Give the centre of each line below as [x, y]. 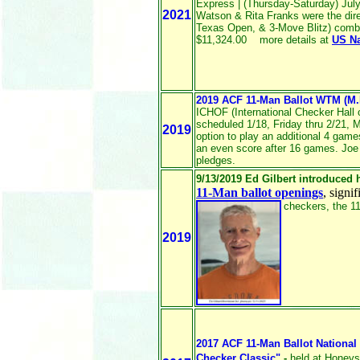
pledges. [216, 160]
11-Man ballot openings [260, 192]
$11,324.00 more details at [264, 40]
